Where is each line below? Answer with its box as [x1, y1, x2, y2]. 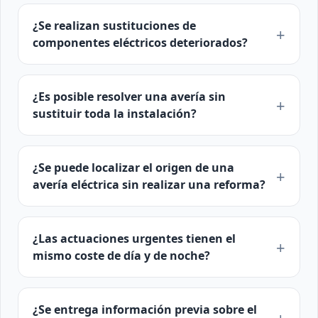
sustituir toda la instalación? [33, 106, 197, 121]
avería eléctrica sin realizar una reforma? [33, 177, 265, 192]
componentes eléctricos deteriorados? [33, 35, 248, 50]
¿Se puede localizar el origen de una [33, 160, 234, 175]
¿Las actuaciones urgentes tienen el [33, 231, 236, 246]
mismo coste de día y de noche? [33, 248, 210, 263]
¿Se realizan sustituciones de [33, 18, 196, 33]
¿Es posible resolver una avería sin [33, 89, 226, 104]
